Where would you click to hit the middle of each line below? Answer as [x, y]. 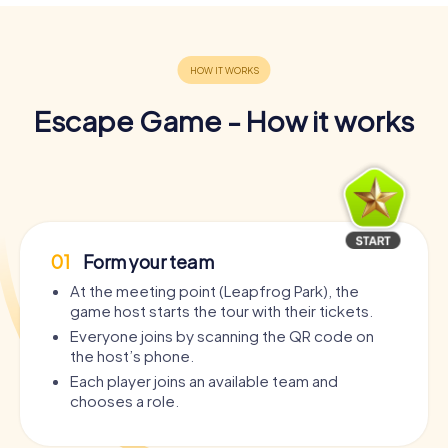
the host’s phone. [132, 355]
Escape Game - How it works [224, 120]
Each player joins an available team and [204, 380]
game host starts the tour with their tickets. [221, 310]
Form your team [147, 261]
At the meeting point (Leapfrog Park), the [214, 290]
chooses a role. [124, 400]
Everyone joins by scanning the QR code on [222, 335]
